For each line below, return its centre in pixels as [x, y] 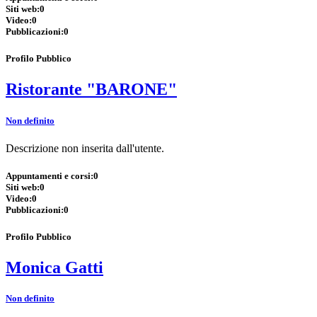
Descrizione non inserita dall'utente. [85, 148]
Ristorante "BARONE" [91, 90]
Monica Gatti [54, 268]
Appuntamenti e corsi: [50, 175]
